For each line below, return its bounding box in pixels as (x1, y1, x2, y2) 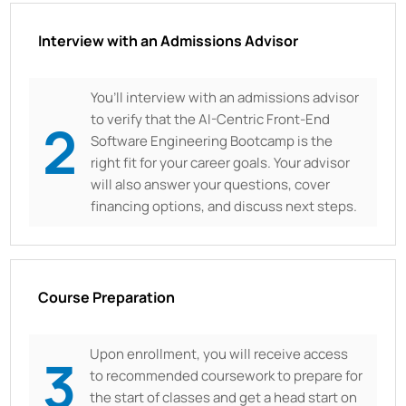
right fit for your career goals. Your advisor (91, 152, 351, 172)
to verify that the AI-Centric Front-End (91, 109, 331, 129)
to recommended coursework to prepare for (90, 365, 363, 385)
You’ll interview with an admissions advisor (91, 87, 360, 107)
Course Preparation (38, 286, 176, 307)
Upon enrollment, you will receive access (90, 343, 349, 363)
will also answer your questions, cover (91, 174, 331, 194)
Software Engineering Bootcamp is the (91, 130, 333, 150)
